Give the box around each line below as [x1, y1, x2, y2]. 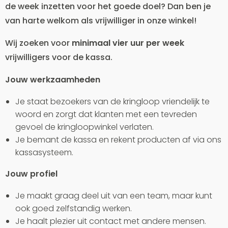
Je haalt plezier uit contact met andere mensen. [15, 215, 206, 227]
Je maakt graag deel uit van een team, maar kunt [15, 190, 212, 202]
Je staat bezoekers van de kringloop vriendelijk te [15, 96, 210, 107]
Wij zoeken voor [5, 37, 70, 49]
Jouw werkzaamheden [5, 74, 100, 85]
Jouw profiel [5, 168, 58, 180]
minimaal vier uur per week [70, 37, 184, 49]
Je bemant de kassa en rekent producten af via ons [15, 134, 221, 146]
